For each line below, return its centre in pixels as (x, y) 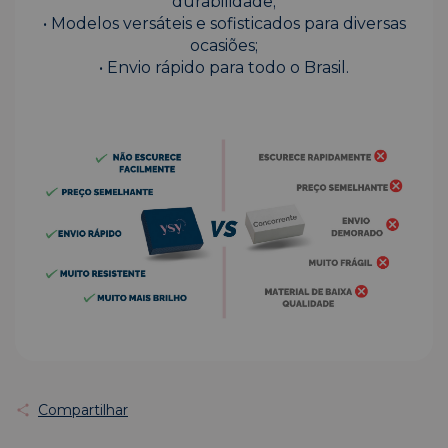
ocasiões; (224, 46)
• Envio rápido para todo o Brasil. (224, 68)
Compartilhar (82, 409)
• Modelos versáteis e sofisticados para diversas (224, 24)
